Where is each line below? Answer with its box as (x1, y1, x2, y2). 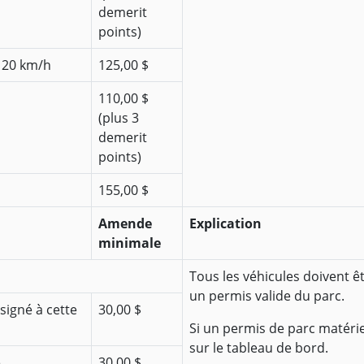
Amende (98, 214, 152, 233)
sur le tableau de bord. (189, 339, 328, 357)
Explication (189, 214, 262, 233)
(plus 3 (98, 109, 139, 128)
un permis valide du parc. (189, 287, 344, 305)
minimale (98, 234, 161, 253)
